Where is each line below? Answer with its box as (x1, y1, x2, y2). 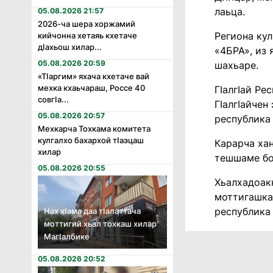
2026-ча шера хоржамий (38, 19, 135, 29)
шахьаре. (214, 59, 258, 71)
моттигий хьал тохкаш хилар (44, 218, 157, 229)
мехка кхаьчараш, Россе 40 (38, 83, 145, 93)
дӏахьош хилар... (38, 42, 102, 52)
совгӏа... (38, 94, 69, 105)
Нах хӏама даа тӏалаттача (44, 205, 141, 216)
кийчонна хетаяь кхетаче (38, 30, 137, 41)
